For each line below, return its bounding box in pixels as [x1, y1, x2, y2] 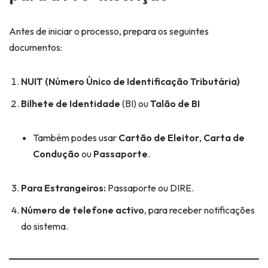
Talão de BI [150, 98, 200, 110]
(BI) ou [120, 98, 150, 110]
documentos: [9, 41, 62, 54]
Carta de [203, 132, 245, 144]
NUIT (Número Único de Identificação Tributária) [21, 75, 240, 88]
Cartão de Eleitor [118, 132, 199, 144]
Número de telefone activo [21, 204, 144, 217]
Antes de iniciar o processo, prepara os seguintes [9, 25, 209, 38]
